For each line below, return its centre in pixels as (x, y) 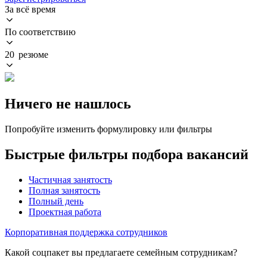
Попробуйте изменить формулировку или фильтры (108, 129)
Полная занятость (64, 190)
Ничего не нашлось (68, 103)
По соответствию (40, 32)
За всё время (30, 9)
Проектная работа (65, 212)
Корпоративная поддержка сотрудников (86, 232)
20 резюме (27, 54)
